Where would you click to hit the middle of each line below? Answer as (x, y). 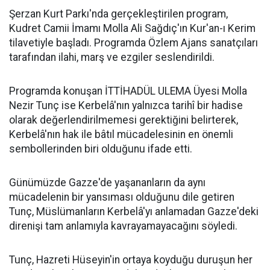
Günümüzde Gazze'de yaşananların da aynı (107, 183)
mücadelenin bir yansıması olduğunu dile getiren (122, 197)
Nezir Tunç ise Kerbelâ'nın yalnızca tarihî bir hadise (126, 105)
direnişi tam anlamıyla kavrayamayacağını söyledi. (123, 226)
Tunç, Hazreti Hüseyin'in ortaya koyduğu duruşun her (131, 260)
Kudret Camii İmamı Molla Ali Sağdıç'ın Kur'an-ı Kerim (132, 28)
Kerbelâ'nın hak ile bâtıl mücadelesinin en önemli (121, 134)
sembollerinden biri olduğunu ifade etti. (101, 149)
